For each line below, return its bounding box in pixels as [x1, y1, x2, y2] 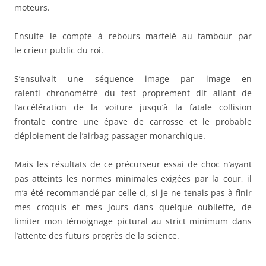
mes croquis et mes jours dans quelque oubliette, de [14, 201, 252, 213]
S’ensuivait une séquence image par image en [14, 73, 252, 85]
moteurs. [14, 2, 50, 14]
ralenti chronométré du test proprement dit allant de [14, 87, 252, 99]
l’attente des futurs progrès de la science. [14, 230, 179, 242]
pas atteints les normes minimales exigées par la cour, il [14, 173, 252, 185]
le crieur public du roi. [14, 45, 103, 56]
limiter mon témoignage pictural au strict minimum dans [14, 216, 252, 227]
